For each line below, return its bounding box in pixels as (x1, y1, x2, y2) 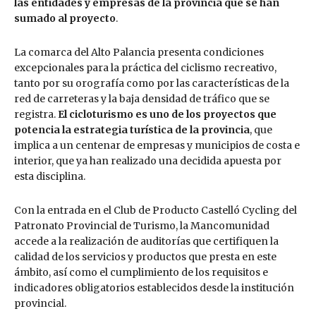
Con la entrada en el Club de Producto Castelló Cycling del (14, 203, 297, 217)
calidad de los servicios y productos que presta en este (14, 250, 276, 263)
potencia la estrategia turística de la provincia (14, 123, 250, 136)
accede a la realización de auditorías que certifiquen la (14, 234, 279, 248)
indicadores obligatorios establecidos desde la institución (14, 281, 294, 294)
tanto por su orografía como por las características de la (14, 76, 289, 90)
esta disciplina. (14, 169, 85, 183)
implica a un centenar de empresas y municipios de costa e (14, 138, 300, 152)
